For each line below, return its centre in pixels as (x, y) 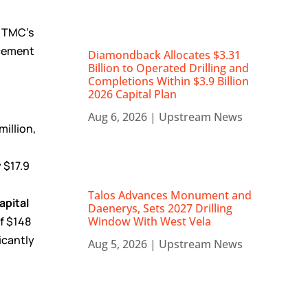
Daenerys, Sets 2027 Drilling (161, 209)
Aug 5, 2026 (118, 244)
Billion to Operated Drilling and (169, 68)
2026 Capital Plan (133, 95)
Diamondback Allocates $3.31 (165, 55)
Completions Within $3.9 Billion (169, 81)
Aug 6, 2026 (118, 117)
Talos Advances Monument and (170, 196)
